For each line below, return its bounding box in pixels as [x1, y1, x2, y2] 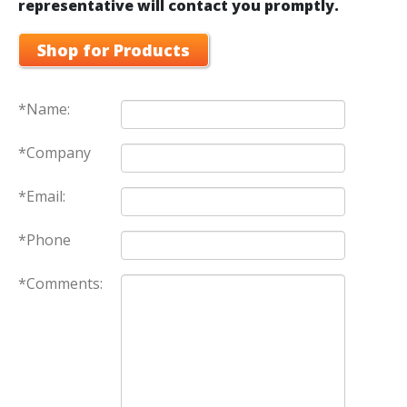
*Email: [18, 185, 69, 206]
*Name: [18, 98, 74, 119]
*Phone [18, 229, 74, 250]
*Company [18, 142, 94, 163]
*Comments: [18, 273, 106, 293]
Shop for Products [37, 38, 190, 61]
